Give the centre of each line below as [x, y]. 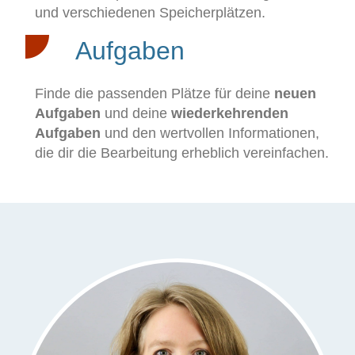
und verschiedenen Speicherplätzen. [150, 13]
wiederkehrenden [230, 113]
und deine [136, 113]
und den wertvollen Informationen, [210, 133]
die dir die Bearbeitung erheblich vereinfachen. [182, 153]
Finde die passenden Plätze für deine [155, 94]
